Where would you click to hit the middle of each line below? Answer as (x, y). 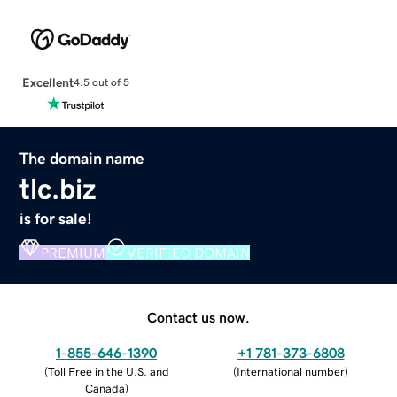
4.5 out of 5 (101, 83)
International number (291, 371)
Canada (105, 388)
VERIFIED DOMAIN (189, 252)
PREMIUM (74, 252)
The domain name (82, 158)
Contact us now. (198, 317)
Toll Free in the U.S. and (108, 371)
